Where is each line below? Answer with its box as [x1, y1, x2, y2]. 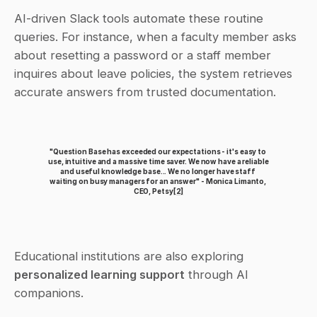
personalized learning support [14, 267, 185, 282]
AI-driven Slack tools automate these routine [14, 11, 263, 25]
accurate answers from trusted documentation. [14, 84, 276, 99]
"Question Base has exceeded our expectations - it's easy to [49, 146, 267, 156]
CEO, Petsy [133, 186, 173, 195]
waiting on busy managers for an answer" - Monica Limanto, [49, 176, 267, 185]
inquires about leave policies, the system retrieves [14, 66, 292, 81]
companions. [14, 285, 83, 300]
